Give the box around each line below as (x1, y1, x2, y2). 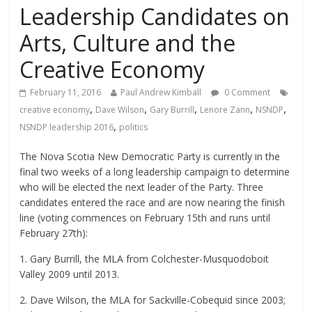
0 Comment (222, 86, 271, 98)
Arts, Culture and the (19, 27, 236, 58)
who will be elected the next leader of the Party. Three (19, 180, 264, 194)
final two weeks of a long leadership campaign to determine (19, 164, 290, 178)
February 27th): (19, 226, 88, 240)
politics (119, 120, 148, 133)
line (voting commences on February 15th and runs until (19, 210, 271, 224)
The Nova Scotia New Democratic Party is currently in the (19, 149, 281, 163)
